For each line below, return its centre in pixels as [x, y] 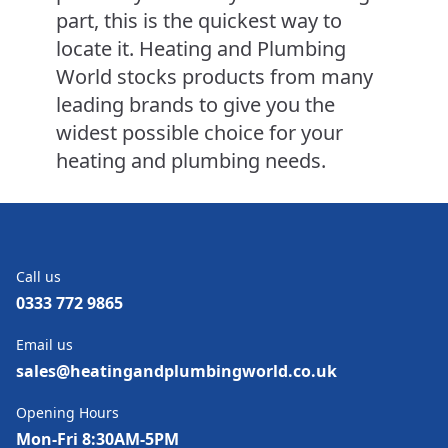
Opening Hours [67, 413]
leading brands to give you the [195, 105]
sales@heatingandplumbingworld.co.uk [176, 371]
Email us [44, 345]
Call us [38, 277]
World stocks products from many [214, 77]
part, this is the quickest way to [199, 21]
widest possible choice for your [199, 133]
